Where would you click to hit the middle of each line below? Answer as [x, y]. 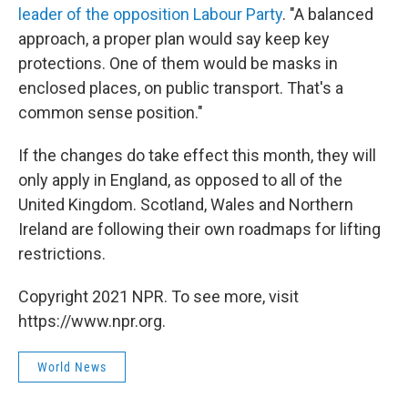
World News [72, 367]
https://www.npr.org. [92, 321]
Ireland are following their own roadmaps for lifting [199, 229]
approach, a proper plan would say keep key [174, 39]
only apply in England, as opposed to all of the [180, 180]
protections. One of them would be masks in [178, 63]
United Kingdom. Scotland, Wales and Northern [186, 204]
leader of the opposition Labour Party [150, 14]
